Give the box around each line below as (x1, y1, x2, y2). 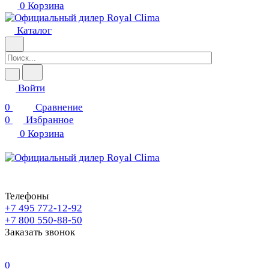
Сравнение (35, 101, 83, 113)
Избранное (26, 114, 74, 125)
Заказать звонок (5, 226, 75, 238)
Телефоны (5, 190, 49, 202)
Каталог (17, 25, 52, 36)
